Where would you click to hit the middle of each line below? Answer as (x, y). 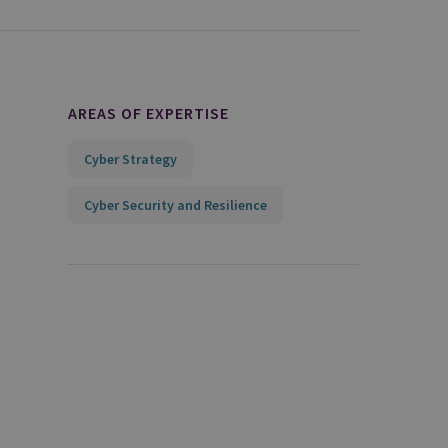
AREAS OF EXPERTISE (148, 113)
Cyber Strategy (130, 159)
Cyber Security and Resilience (175, 205)
